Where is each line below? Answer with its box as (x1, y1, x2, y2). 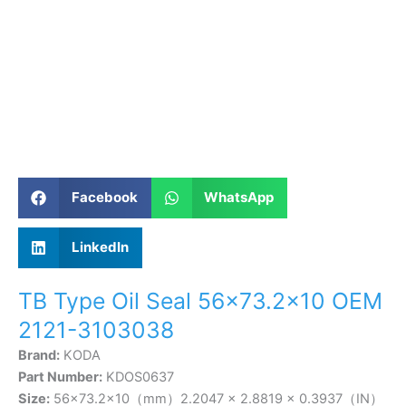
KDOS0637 (102, 368, 174, 385)
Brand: (18, 346, 60, 363)
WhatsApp (204, 188, 274, 207)
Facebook (71, 188, 138, 207)
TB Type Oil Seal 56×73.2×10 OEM (18, 286, 382, 314)
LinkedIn (71, 238, 129, 256)
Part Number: (18, 368, 102, 385)
